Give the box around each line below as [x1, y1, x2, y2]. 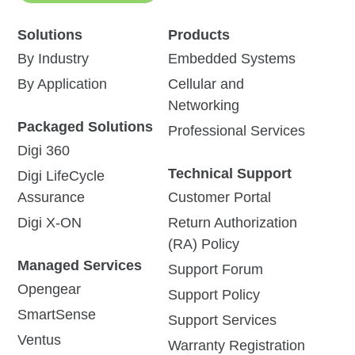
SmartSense [17, 306, 97, 323]
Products [167, 26, 230, 43]
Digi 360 [17, 142, 71, 158]
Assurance [17, 189, 86, 205]
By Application [17, 75, 108, 92]
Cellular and [167, 75, 244, 92]
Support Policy [167, 286, 260, 303]
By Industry [17, 50, 90, 67]
